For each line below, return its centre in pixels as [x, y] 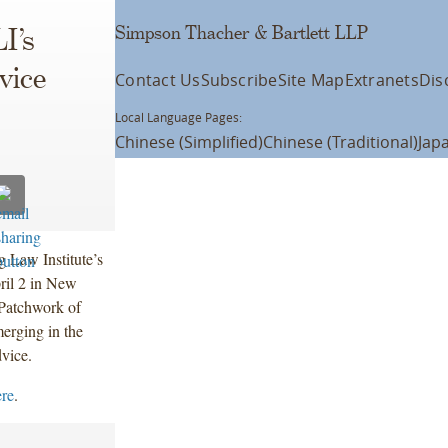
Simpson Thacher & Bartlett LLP [242, 33]
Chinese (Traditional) [341, 142]
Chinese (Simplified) [189, 142]
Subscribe [239, 80]
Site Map [311, 80]
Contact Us [158, 80]
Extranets [381, 80]
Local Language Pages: [179, 117]
